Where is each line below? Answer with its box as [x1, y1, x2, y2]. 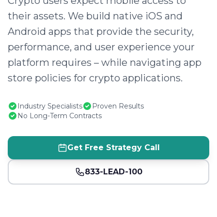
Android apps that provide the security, [8, 26, 194, 37]
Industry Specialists [17, 102, 82, 110]
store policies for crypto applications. [8, 72, 183, 84]
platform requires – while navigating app [8, 57, 201, 68]
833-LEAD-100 [84, 167, 142, 176]
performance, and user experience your [8, 41, 195, 53]
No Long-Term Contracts [17, 111, 102, 120]
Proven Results [92, 102, 144, 110]
